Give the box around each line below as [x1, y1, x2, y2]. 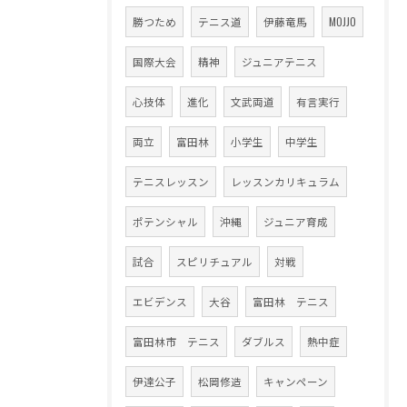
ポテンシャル [133, 213, 198, 230]
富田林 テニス [253, 293, 329, 310]
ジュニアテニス [242, 54, 317, 70]
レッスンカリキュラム [231, 174, 340, 190]
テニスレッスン [133, 174, 209, 190]
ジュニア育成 [263, 213, 328, 230]
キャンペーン [263, 373, 328, 390]
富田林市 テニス [133, 333, 220, 350]
